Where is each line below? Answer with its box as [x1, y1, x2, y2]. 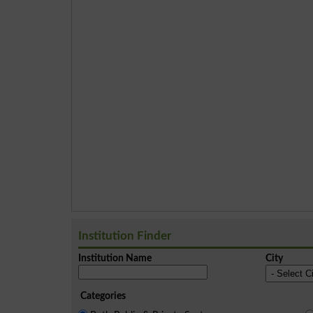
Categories [80, 290, 126, 301]
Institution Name [78, 252, 152, 263]
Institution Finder [78, 229, 171, 242]
